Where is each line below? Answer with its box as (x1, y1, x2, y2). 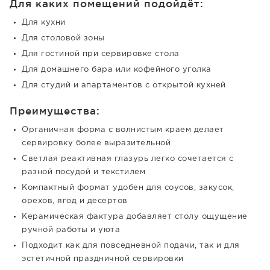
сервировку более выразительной (22, 140, 171, 146)
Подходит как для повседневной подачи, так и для (22, 242, 240, 249)
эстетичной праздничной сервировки (22, 256, 184, 262)
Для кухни (22, 19, 66, 26)
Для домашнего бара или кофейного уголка (22, 66, 212, 73)
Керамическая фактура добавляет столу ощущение (22, 213, 248, 220)
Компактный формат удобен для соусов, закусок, (22, 184, 234, 191)
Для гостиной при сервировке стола (22, 51, 180, 57)
